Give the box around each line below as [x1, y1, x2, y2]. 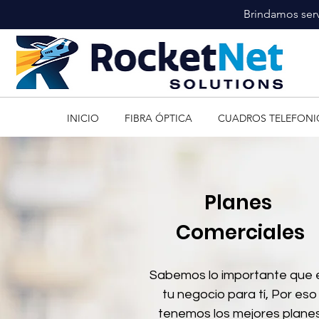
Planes [204, 189, 276, 216]
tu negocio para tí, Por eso [162, 288, 317, 301]
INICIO [66, 112, 99, 125]
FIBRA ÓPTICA [124, 112, 192, 125]
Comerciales [175, 219, 305, 246]
